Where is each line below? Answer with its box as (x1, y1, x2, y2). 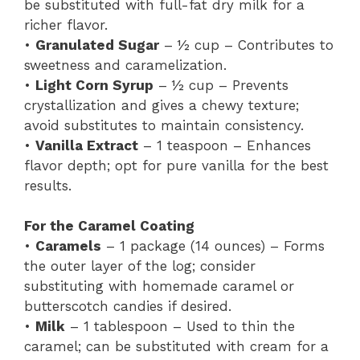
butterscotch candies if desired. (24, 298, 231, 314)
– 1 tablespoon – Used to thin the (65, 318, 295, 334)
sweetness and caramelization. (24, 56, 227, 73)
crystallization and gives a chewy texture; (24, 96, 299, 113)
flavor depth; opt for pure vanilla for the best (24, 157, 329, 174)
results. (24, 177, 72, 194)
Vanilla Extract (35, 137, 138, 153)
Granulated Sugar (35, 36, 159, 53)
